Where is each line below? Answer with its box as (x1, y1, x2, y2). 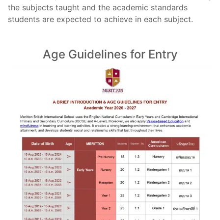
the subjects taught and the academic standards (8, 2, 188, 12)
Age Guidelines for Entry (42, 47, 178, 61)
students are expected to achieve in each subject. (8, 14, 193, 24)
